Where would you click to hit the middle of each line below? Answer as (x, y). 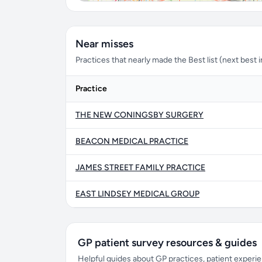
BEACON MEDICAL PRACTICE (132, 141)
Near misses (104, 44)
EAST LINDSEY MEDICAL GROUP (137, 194)
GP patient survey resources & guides (167, 243)
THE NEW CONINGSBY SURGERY (139, 115)
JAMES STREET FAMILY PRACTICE (140, 168)
